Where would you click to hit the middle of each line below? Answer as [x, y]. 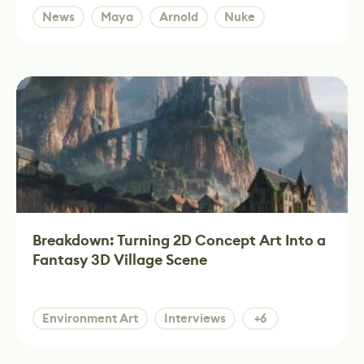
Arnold [179, 17]
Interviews [195, 318]
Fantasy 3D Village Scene [120, 260]
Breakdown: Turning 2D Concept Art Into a [179, 240]
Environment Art [90, 318]
